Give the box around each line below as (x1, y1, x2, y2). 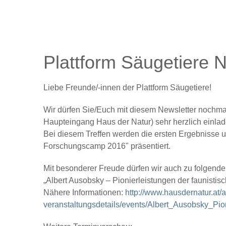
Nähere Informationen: (43, 188, 125, 197)
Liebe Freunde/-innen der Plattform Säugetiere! (43, 83, 211, 92)
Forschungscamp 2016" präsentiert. (43, 142, 171, 150)
